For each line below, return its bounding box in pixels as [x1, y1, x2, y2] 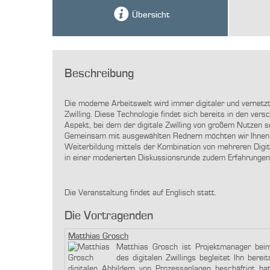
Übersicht [131, 10, 169, 20]
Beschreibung [64, 67, 134, 80]
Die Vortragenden [64, 210, 153, 222]
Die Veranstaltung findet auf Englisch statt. [64, 188, 216, 197]
